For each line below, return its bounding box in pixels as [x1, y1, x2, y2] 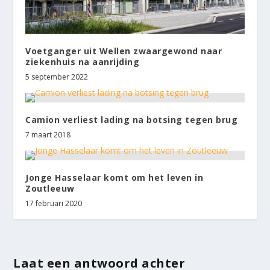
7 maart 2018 [25, 130, 71, 140]
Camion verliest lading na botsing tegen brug [25, 114, 238, 126]
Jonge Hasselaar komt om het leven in [25, 172, 204, 184]
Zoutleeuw [25, 183, 75, 195]
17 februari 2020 [25, 198, 83, 209]
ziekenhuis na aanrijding [25, 56, 140, 68]
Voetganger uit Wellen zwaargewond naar [25, 45, 222, 57]
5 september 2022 [25, 72, 89, 83]
